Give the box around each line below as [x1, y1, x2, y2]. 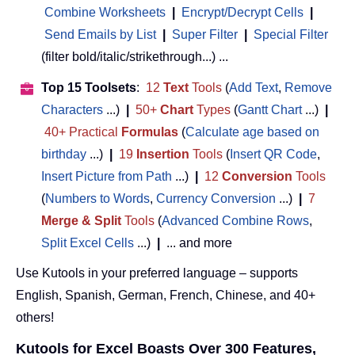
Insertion [136, 147, 189, 162]
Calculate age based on [185, 125, 319, 139]
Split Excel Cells [41, 236, 134, 250]
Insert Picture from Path [41, 170, 172, 184]
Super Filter [172, 28, 238, 42]
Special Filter [254, 28, 328, 42]
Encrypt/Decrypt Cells [181, 6, 303, 20]
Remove [284, 81, 332, 95]
